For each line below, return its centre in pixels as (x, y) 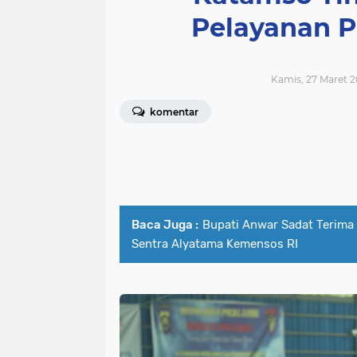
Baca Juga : (165, 225)
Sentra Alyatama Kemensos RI (215, 244)
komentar (173, 112)
